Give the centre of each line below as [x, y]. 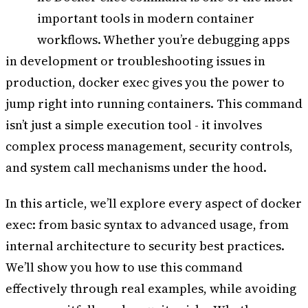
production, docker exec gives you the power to [145, 82]
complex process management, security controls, [149, 146]
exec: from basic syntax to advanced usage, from [147, 224]
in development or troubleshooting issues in [135, 61]
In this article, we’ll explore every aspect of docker [154, 203]
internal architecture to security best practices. [145, 245]
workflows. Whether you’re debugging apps [164, 40]
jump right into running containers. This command [154, 104]
